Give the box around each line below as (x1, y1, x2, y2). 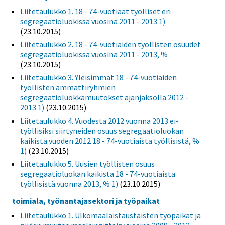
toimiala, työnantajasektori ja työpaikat (12, 195, 160, 206)
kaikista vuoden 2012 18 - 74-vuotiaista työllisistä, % (20, 135, 199, 146)
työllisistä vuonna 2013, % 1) (20, 178, 118, 189)
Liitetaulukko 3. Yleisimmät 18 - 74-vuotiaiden (20, 72, 177, 82)
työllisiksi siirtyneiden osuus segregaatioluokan (20, 125, 184, 136)
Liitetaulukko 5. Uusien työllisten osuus (20, 158, 155, 169)
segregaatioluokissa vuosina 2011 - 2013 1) (20, 16, 165, 26)
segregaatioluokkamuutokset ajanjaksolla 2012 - (20, 92, 188, 102)
